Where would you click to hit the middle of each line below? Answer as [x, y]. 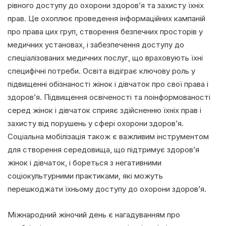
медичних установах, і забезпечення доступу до [96, 44]
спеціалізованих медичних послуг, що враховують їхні [105, 58]
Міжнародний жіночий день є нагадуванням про [94, 214]
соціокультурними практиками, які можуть [85, 176]
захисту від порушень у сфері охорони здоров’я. [96, 123]
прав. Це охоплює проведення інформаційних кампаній [106, 18]
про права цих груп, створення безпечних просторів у [105, 31]
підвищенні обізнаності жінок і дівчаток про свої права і [108, 84]
